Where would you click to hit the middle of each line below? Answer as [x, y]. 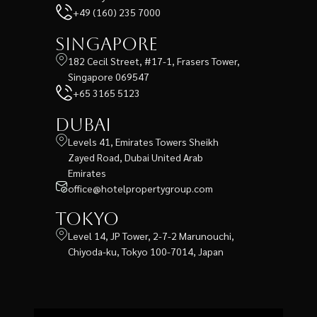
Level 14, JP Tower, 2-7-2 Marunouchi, [151, 235]
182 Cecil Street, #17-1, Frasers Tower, [154, 60]
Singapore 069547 [109, 76]
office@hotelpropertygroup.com [140, 188]
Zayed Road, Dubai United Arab [136, 157]
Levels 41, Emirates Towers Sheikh [143, 141]
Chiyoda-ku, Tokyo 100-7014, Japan [146, 251]
